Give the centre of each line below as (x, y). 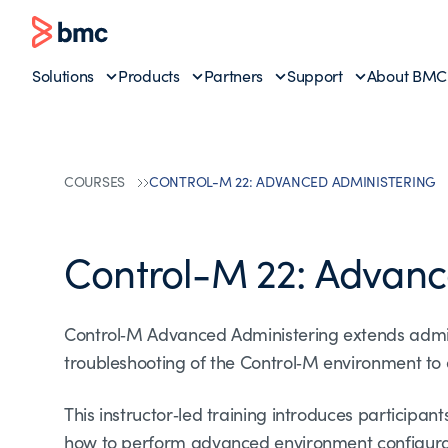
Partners (233, 75)
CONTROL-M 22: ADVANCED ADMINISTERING (292, 181)
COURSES (95, 181)
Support (315, 75)
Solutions (63, 75)
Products (149, 75)
